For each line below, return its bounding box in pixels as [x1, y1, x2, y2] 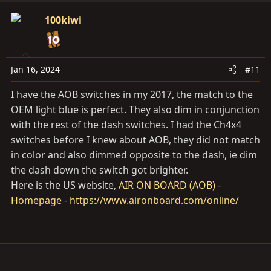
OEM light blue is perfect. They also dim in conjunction [11, 103, 260, 116]
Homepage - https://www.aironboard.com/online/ [11, 194, 239, 207]
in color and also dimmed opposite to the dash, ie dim [11, 148, 257, 162]
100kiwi [45, 13, 82, 27]
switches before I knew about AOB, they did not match [11, 133, 260, 146]
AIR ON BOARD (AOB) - [119, 178, 221, 192]
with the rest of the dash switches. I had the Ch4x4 [11, 118, 241, 131]
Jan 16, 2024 [11, 64, 60, 75]
